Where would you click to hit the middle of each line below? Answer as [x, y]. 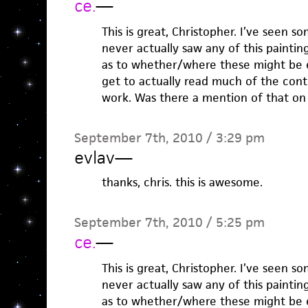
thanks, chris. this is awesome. [182, 182]
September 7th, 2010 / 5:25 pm [169, 222]
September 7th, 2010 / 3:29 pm [169, 138]
